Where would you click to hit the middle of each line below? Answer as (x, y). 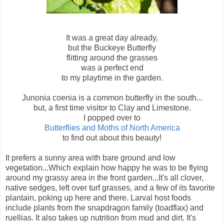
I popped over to (112, 117)
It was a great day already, (112, 37)
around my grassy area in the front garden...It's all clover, (104, 177)
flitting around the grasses (112, 57)
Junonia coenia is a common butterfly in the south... (112, 97)
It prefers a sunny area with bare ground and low (90, 157)
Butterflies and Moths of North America (112, 127)
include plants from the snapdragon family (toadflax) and (104, 207)
